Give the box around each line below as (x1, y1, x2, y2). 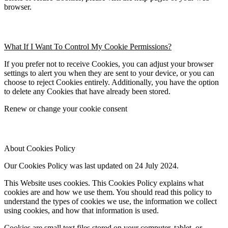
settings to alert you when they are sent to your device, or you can (4, 68, 214, 77)
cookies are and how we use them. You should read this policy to (4, 187, 212, 196)
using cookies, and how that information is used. (4, 206, 159, 215)
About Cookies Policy (4, 144, 75, 153)
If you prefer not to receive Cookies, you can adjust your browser (4, 59, 213, 68)
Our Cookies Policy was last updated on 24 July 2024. (4, 161, 179, 170)
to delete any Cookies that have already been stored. (4, 87, 170, 96)
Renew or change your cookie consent (4, 104, 127, 113)
